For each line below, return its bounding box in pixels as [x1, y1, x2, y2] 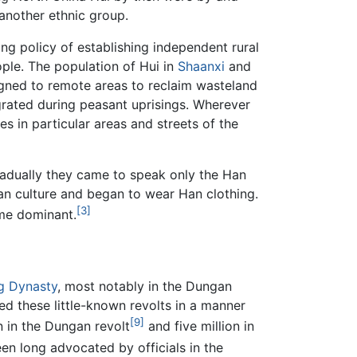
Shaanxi [178, 58, 225, 75]
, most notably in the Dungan [57, 278, 232, 295]
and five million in [144, 318, 254, 335]
